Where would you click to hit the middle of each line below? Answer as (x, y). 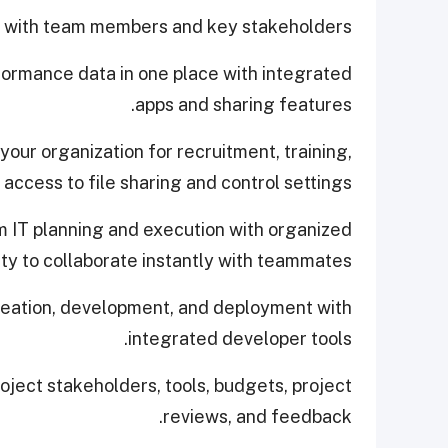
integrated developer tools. (240, 338)
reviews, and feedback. (257, 416)
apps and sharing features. (243, 104)
